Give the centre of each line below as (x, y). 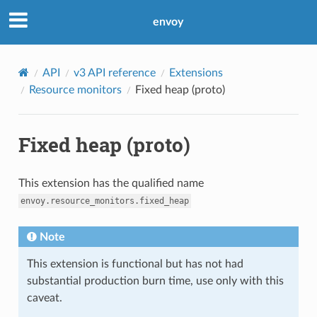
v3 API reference (114, 73)
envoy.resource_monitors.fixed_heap (104, 201)
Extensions (196, 73)
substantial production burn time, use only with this (155, 281)
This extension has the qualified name (111, 183)
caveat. (44, 298)
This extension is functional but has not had (135, 264)
